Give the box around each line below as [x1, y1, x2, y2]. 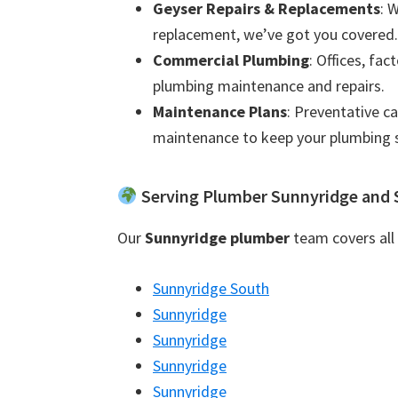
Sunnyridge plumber [145, 227, 290, 248]
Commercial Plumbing [153, 50, 309, 70]
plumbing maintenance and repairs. [153, 76, 385, 96]
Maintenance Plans [153, 101, 287, 122]
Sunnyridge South [153, 278, 269, 298]
